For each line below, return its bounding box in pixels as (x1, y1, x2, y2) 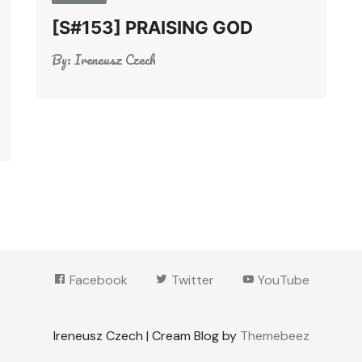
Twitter (167, 271, 214, 288)
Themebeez (239, 327, 309, 344)
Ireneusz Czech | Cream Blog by (53, 327, 240, 344)
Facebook (65, 271, 128, 288)
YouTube (254, 271, 309, 288)
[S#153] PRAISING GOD (52, 17, 253, 38)
